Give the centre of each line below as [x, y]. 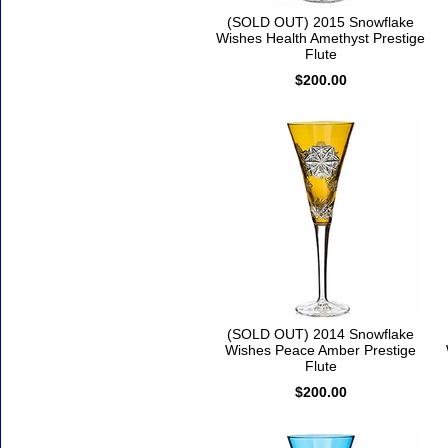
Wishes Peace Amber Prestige [320, 350]
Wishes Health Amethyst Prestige [320, 38]
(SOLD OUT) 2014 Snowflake [320, 334]
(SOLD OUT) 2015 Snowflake [320, 22]
